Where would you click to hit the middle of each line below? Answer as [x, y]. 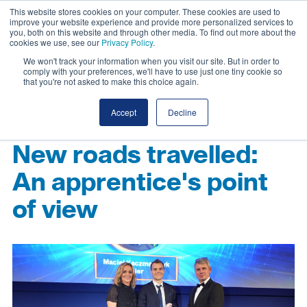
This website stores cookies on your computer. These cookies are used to [145, 11]
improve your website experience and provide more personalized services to [151, 22]
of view [55, 211]
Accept [123, 112]
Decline [182, 112]
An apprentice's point [140, 183]
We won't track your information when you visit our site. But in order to [151, 61]
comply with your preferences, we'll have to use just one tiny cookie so [153, 71]
